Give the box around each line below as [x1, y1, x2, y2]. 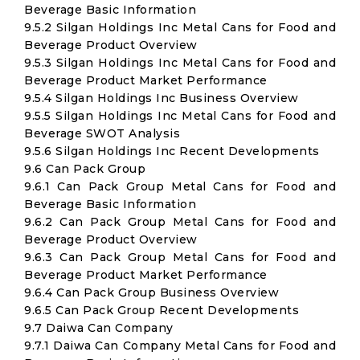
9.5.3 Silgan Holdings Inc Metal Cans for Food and [24, 55, 336, 70]
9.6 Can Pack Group [24, 162, 145, 176]
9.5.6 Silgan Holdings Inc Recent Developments [24, 144, 320, 158]
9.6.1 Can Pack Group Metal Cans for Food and [24, 179, 336, 194]
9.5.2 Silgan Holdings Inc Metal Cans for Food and [24, 20, 336, 35]
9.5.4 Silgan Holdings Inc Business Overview [24, 91, 299, 105]
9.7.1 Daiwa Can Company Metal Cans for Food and [24, 338, 336, 353]
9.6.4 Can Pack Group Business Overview [24, 285, 279, 300]
